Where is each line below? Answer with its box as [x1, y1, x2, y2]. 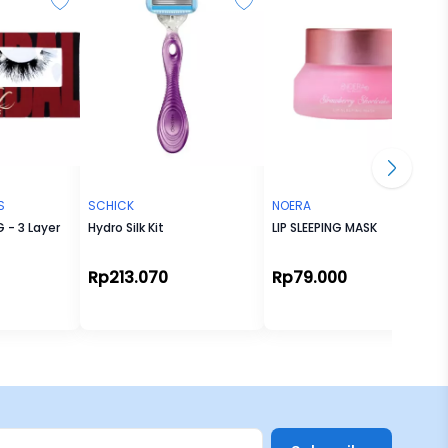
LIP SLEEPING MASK [272, 219, 377, 236]
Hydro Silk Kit [88, 219, 164, 236]
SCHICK [88, 197, 134, 214]
